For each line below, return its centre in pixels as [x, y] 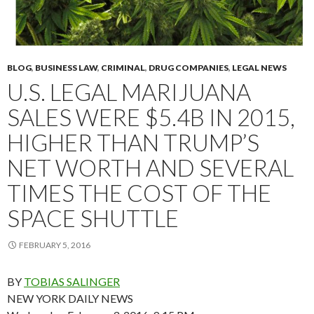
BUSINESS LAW [66, 67]
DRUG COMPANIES [189, 67]
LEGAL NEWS [259, 67]
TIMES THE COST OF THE [139, 192]
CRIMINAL [123, 67]
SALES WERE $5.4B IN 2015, [151, 117]
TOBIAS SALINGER [72, 281]
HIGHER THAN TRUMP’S [133, 142]
